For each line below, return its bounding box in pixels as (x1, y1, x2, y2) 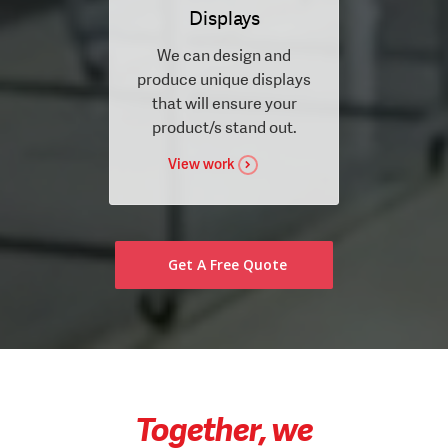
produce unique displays (137, 68, 311, 90)
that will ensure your (151, 92, 297, 114)
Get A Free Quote (168, 254, 287, 274)
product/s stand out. (151, 116, 297, 138)
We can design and (157, 44, 291, 66)
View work (167, 153, 235, 173)
